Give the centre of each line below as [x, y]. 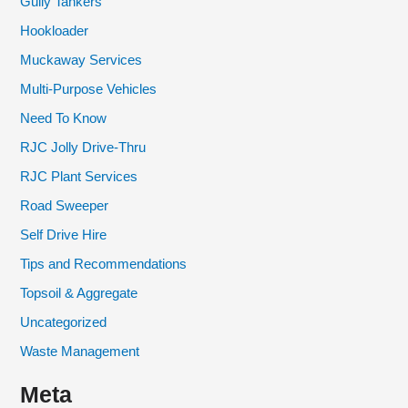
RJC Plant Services [79, 177]
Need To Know [64, 119]
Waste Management [80, 351]
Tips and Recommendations [104, 264]
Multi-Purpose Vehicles [89, 90]
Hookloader [55, 31]
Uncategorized [64, 322]
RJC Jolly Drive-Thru [83, 148]
